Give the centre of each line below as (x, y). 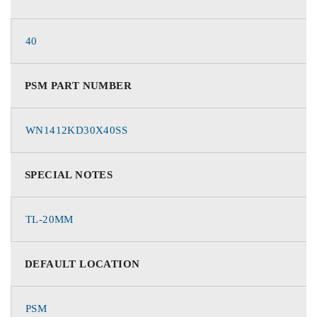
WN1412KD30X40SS (76, 130)
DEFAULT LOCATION (82, 264)
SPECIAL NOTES (69, 175)
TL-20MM (50, 219)
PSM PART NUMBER (78, 86)
